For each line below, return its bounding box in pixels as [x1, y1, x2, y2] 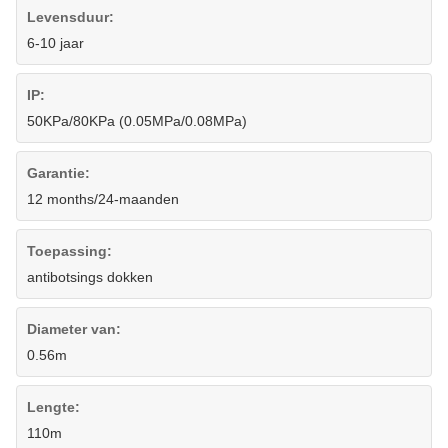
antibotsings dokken [27, 269, 153, 285]
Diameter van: [27, 321, 121, 337]
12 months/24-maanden [27, 191, 179, 207]
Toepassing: [27, 243, 112, 259]
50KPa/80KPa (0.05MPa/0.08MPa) [27, 113, 247, 129]
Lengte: [27, 399, 80, 415]
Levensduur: [27, 9, 114, 25]
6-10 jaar [27, 35, 84, 51]
